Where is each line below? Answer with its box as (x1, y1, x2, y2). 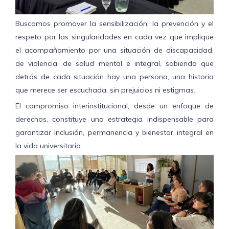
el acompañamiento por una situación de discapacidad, (15, 45, 214, 55)
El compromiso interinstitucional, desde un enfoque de (15, 101, 214, 110)
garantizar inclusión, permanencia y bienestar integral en (15, 127, 214, 137)
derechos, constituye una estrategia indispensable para (15, 114, 214, 124)
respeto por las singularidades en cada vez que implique (15, 32, 214, 41)
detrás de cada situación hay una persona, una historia (15, 72, 214, 81)
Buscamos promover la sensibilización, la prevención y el (15, 18, 214, 28)
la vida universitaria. (15, 141, 82, 150)
